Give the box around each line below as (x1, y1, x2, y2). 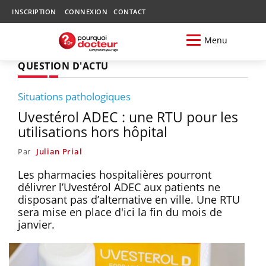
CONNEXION (64, 7, 107, 16)
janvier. (18, 217, 55, 232)
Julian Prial (36, 145, 83, 157)
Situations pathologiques (18, 89, 131, 103)
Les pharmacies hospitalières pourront (18, 167, 211, 182)
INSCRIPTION (12, 7, 56, 16)
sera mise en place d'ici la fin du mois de (18, 204, 222, 219)
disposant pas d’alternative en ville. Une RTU (18, 192, 240, 207)
